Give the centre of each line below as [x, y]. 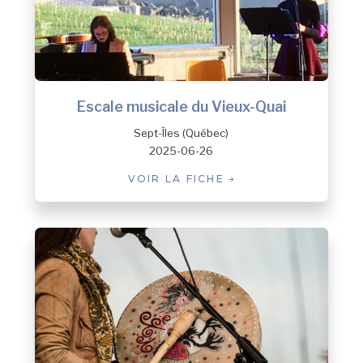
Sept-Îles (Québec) [181, 132]
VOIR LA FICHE [178, 178]
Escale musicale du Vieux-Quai [181, 106]
